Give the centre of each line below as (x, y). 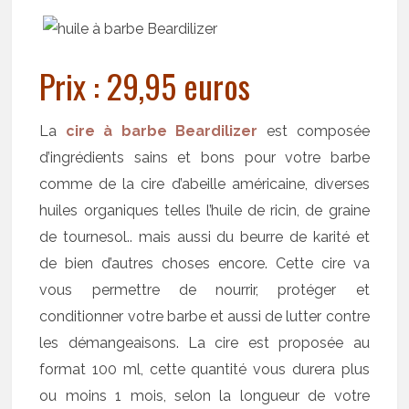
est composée (314, 131)
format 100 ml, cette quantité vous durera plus (204, 370)
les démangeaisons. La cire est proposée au (204, 343)
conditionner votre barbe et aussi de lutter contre (204, 317)
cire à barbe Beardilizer (161, 131)
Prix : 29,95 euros (145, 86)
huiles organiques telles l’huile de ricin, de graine (204, 211)
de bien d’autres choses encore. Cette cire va (204, 264)
